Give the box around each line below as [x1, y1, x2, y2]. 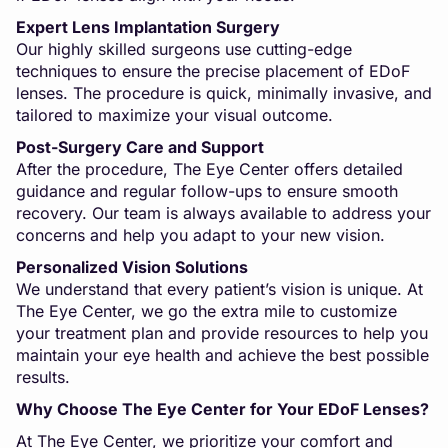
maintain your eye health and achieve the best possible [16, 344, 429, 365]
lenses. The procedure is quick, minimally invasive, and [16, 82, 432, 103]
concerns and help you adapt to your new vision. [16, 224, 385, 245]
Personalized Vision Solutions [16, 256, 248, 277]
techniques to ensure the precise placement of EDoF [16, 60, 410, 81]
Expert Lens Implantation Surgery [16, 16, 280, 37]
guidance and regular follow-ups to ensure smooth [16, 180, 398, 201]
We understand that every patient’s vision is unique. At [16, 278, 423, 299]
